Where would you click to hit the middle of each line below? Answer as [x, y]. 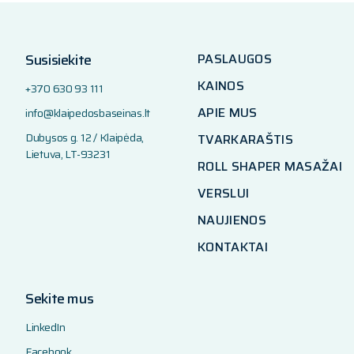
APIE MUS [228, 113]
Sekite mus [60, 299]
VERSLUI [224, 193]
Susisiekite [59, 60]
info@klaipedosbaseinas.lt [88, 113]
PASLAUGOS [235, 59]
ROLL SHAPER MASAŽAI [270, 166]
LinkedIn [45, 327]
